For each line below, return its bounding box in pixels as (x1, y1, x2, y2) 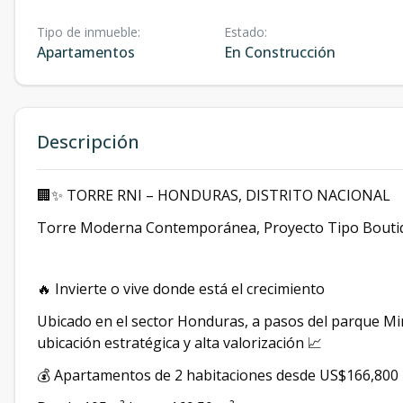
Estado (223, 23, 264, 40)
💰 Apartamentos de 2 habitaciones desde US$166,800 (37, 365, 399, 385)
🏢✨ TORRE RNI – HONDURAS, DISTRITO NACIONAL (37, 185, 390, 205)
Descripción (37, 130, 139, 154)
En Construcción (223, 42, 336, 62)
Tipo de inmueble (37, 23, 138, 40)
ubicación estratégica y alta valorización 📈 (37, 333, 322, 353)
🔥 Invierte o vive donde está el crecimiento (37, 279, 325, 299)
